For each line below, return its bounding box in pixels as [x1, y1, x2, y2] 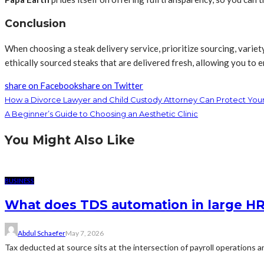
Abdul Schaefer [18, 228, 65, 237]
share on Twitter [78, 80, 143, 91]
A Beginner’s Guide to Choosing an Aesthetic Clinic [5, 108, 198, 118]
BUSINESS [5, 176, 34, 184]
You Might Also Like [5, 132, 135, 147]
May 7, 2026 [65, 228, 104, 237]
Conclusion [5, 17, 66, 30]
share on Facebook [5, 80, 78, 91]
